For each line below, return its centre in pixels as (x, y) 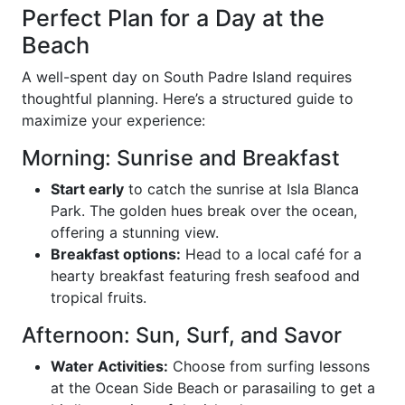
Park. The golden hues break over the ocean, (204, 211)
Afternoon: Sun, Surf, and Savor (182, 335)
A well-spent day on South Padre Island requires (187, 77)
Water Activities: (109, 366)
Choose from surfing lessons (269, 366)
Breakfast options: (116, 254)
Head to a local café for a (271, 254)
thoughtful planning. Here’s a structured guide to (188, 99)
